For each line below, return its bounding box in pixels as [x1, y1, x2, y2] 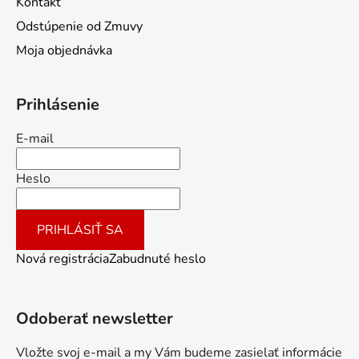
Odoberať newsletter [16, 308, 173, 330]
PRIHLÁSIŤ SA [37, 221, 123, 240]
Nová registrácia [16, 250, 109, 268]
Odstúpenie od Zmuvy [16, 18, 143, 36]
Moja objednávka [16, 42, 112, 60]
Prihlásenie [16, 94, 99, 116]
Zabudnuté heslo [109, 250, 206, 268]
